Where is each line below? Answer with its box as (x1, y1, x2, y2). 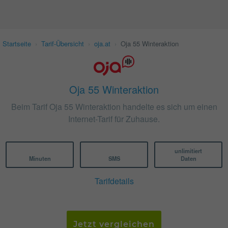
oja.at (94, 39, 110, 48)
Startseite (3, 39, 31, 48)
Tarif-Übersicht (41, 39, 84, 48)
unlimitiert (175, 146, 202, 155)
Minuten (28, 154, 51, 162)
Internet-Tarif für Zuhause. (68, 113, 160, 125)
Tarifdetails (94, 175, 134, 187)
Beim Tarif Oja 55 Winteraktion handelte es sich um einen (11, 101, 217, 112)
